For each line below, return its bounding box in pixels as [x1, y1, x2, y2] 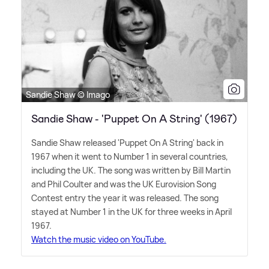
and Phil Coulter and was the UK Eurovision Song [31, 178, 216, 190]
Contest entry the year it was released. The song [31, 192, 219, 204]
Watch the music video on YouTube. [31, 233, 166, 245]
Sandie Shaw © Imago [26, 88, 110, 100]
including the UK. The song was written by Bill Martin [31, 164, 231, 176]
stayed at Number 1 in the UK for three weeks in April [31, 205, 232, 217]
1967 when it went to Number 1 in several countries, [31, 150, 228, 162]
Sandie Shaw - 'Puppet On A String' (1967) [31, 111, 237, 126]
